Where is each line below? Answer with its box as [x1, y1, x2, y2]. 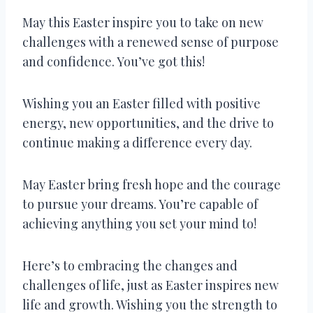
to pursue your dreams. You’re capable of [22, 195, 258, 212]
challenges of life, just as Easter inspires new [22, 276, 279, 293]
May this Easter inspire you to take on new [22, 13, 263, 31]
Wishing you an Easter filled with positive [22, 94, 261, 112]
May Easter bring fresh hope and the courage [22, 175, 281, 193]
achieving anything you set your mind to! [22, 214, 256, 232]
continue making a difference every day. [22, 133, 252, 151]
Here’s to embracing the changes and [22, 256, 238, 274]
